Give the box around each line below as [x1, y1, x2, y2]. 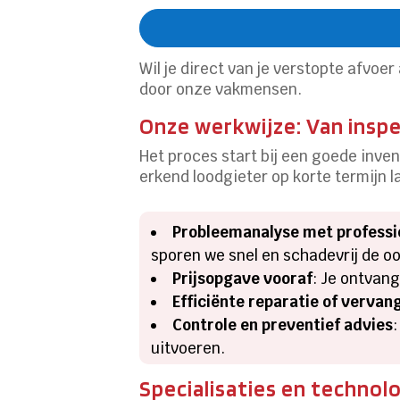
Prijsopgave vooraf [172, 268, 313, 288]
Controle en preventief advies [172, 314, 394, 335]
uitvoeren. [151, 337, 226, 358]
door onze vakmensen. [139, 79, 303, 99]
